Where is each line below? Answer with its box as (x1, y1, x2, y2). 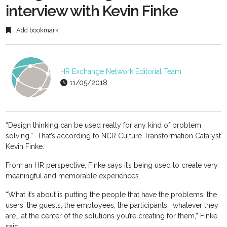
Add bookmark (15, 26, 59, 34)
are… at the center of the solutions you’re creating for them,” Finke (6, 212, 218, 220)
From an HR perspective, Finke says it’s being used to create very (6, 161, 218, 170)
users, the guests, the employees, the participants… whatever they (6, 201, 219, 210)
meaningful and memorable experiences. (6, 172, 141, 180)
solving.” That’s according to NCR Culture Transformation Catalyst (6, 132, 221, 140)
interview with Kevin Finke (6, 2, 178, 20)
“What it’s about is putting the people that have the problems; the (6, 191, 217, 199)
